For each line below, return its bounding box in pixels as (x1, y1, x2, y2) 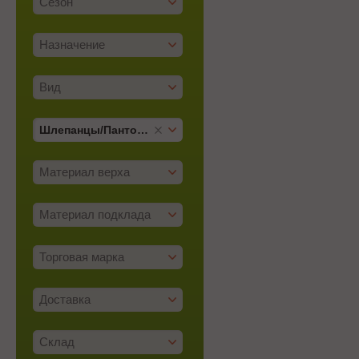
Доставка (39, 292, 91, 306)
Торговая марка (39, 250, 124, 264)
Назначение (39, 38, 105, 51)
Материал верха (39, 165, 130, 179)
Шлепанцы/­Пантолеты (137, 123, 148, 136)
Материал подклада (39, 208, 151, 221)
